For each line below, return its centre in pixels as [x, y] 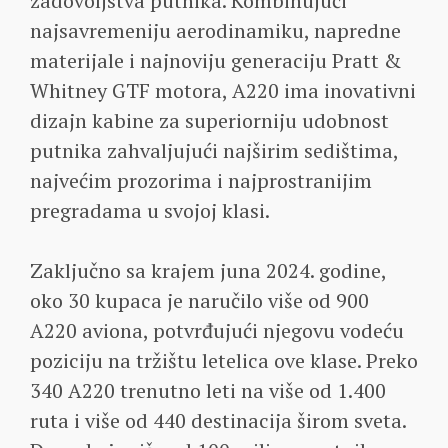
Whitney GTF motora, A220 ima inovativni [223, 90]
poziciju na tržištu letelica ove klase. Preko [224, 360]
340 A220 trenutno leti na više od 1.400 [208, 390]
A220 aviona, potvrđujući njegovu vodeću [217, 330]
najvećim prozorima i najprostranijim [201, 180]
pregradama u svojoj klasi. [150, 210]
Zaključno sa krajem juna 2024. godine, [208, 270]
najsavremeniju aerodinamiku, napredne [215, 30]
